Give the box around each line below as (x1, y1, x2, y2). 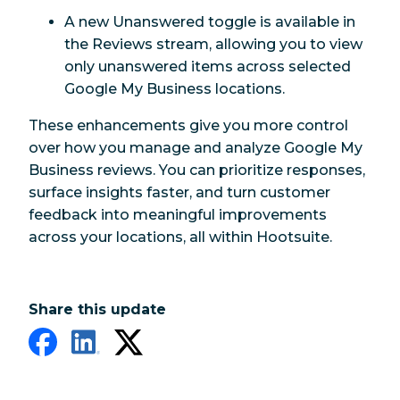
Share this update (29, 300, 166, 318)
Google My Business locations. (64, 79, 285, 97)
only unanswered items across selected (64, 57, 351, 75)
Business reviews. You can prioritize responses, (29, 161, 365, 179)
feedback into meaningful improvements (29, 205, 327, 223)
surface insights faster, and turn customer (29, 183, 330, 201)
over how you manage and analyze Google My (29, 138, 362, 156)
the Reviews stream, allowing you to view (64, 35, 362, 53)
